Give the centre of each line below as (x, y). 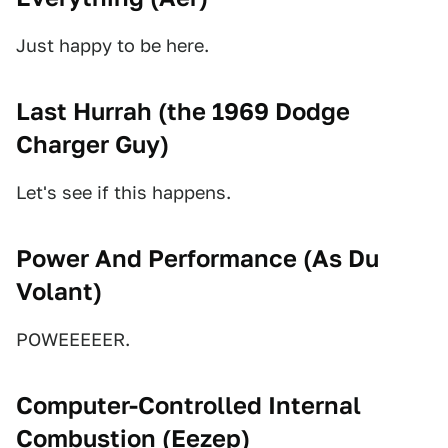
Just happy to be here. (112, 45)
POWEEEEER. (73, 339)
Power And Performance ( (164, 258)
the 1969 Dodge (258, 111)
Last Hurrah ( (91, 111)
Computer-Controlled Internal (188, 405)
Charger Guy (88, 144)
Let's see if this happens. (123, 192)
